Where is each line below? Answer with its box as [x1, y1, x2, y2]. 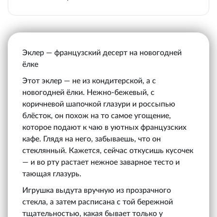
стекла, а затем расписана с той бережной [22, 198, 173, 206]
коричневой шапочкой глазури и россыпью [22, 100, 175, 108]
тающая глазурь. [22, 170, 81, 178]
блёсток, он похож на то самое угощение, [22, 111, 171, 120]
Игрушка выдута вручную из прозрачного [22, 186, 171, 194]
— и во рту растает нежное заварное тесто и [22, 158, 180, 166]
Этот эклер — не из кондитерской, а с [22, 77, 156, 85]
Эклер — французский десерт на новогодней [22, 48, 182, 57]
